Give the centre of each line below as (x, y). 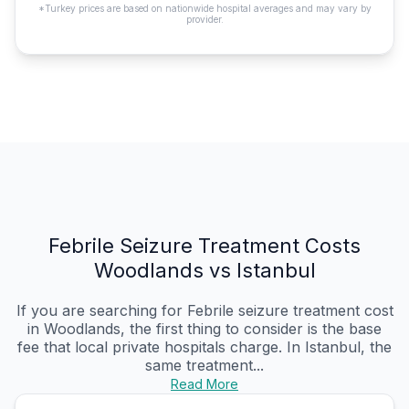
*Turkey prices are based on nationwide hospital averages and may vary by (204, 9)
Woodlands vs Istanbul (204, 271)
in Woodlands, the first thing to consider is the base (204, 329)
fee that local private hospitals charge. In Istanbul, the (204, 347)
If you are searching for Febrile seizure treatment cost (204, 311)
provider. (204, 20)
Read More (204, 384)
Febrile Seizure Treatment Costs (204, 246)
